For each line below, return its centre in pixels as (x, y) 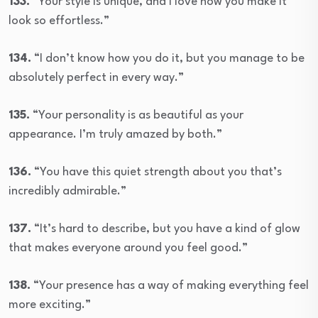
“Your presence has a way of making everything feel (170, 285)
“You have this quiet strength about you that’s (157, 172)
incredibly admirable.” (67, 191)
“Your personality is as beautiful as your (137, 115)
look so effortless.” (59, 21)
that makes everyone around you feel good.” (128, 248)
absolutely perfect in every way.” (96, 77)
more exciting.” (50, 305)
